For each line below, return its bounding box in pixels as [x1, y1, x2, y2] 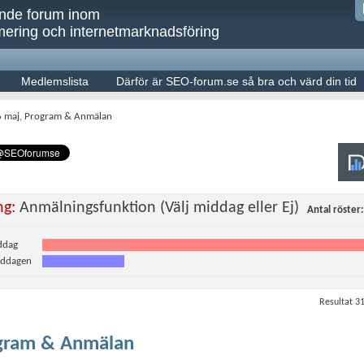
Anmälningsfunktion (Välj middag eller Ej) [19, 200, 299, 216]
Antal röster [307, 204, 361, 215]
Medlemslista [21, 75, 89, 88]
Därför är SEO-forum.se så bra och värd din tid [116, 75, 357, 88]
